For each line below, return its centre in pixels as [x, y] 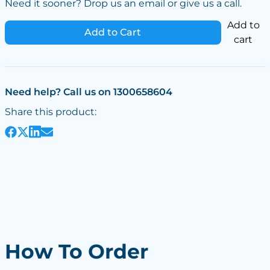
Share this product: [50, 112]
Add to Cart [113, 32]
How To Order [76, 252]
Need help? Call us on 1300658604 [88, 92]
